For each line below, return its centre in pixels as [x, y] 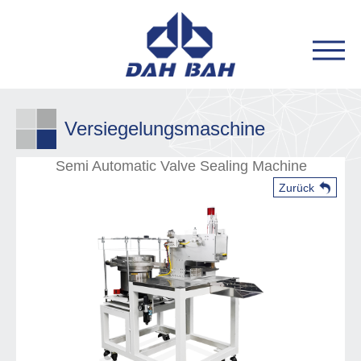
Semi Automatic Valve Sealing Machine [181, 166]
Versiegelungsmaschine [165, 129]
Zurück [297, 188]
